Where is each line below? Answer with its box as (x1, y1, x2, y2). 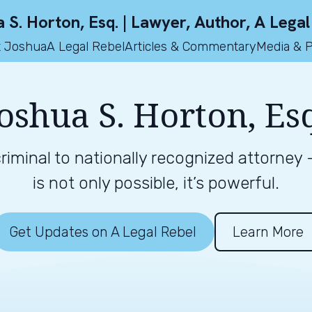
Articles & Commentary (124, 39, 256, 54)
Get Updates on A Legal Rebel (8, 224, 196, 240)
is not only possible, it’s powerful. (33, 173, 279, 193)
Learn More (232, 224, 304, 240)
